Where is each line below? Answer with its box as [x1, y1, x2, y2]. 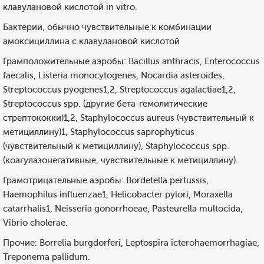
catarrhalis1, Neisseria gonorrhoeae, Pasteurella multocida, [3, 203, 243, 214]
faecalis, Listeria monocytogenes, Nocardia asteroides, [3, 70, 225, 81]
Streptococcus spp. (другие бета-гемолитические [3, 98, 207, 109]
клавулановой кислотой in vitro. [3, 2, 137, 12]
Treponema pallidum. [3, 252, 90, 262]
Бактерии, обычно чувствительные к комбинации [3, 22, 212, 32]
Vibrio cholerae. [3, 217, 68, 228]
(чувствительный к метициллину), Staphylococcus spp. [3, 141, 229, 151]
